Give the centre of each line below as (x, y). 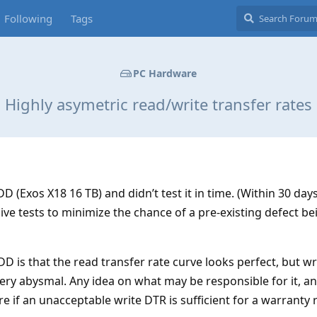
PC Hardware (165, 74)
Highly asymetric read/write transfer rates (158, 104)
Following (28, 18)
